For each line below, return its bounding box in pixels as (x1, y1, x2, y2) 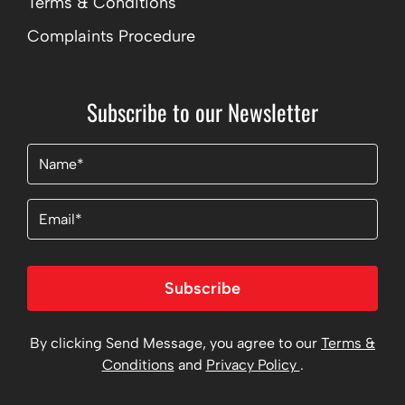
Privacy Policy (205, 356, 300, 373)
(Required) (66, 147, 123, 161)
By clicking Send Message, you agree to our (30, 334, 321, 352)
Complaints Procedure (27, 26, 195, 46)
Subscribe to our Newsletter (87, 95, 318, 128)
